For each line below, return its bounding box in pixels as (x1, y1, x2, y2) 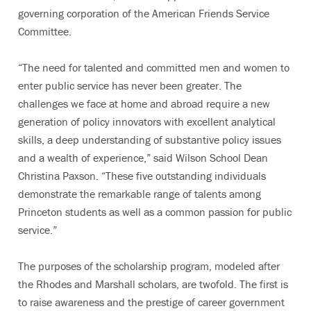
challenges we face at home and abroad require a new (18, 96, 270, 110)
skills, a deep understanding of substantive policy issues (18, 132, 281, 146)
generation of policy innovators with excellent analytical (18, 114, 276, 128)
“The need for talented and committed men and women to (18, 60, 289, 74)
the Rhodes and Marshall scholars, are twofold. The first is (18, 276, 288, 291)
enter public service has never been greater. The (18, 78, 242, 92)
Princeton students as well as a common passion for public (18, 204, 292, 219)
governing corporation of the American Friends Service (18, 6, 269, 20)
